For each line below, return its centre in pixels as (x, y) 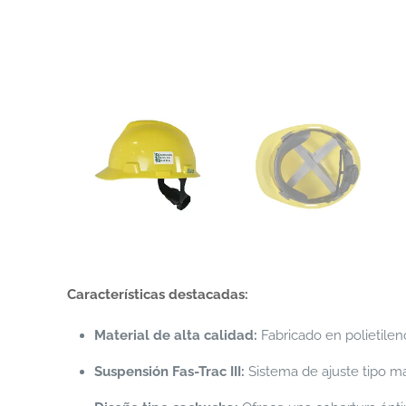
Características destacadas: (158, 295)
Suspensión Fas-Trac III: (170, 372)
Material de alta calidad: (176, 335)
